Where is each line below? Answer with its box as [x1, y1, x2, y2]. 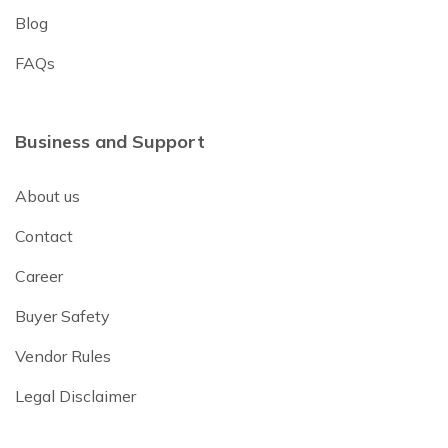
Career [15, 266, 63, 286]
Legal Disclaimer [15, 386, 136, 406]
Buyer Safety [15, 306, 110, 326]
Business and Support [15, 130, 205, 153]
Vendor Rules [15, 346, 111, 366]
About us [15, 186, 80, 206]
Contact [15, 226, 73, 246]
